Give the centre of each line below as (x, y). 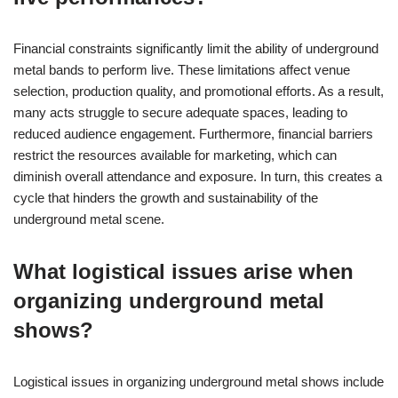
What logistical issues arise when (183, 271)
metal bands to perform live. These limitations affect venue (182, 69)
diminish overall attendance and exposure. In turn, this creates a (198, 176)
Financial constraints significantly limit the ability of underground (196, 48)
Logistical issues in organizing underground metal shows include (199, 381)
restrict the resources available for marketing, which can (175, 155)
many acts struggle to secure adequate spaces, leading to (180, 112)
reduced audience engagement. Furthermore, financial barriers (193, 133)
